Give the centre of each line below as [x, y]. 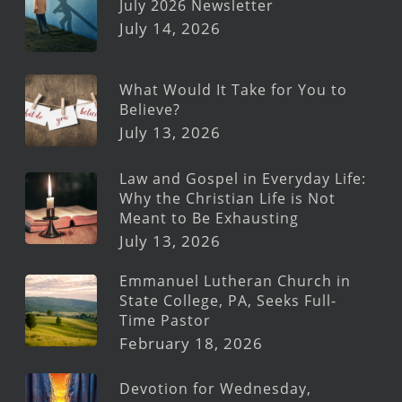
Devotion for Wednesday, [215, 389]
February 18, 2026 [191, 343]
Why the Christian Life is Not [227, 198]
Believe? [150, 110]
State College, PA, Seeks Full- [228, 300]
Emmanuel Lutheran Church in [235, 280]
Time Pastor [165, 320]
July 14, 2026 [170, 29]
